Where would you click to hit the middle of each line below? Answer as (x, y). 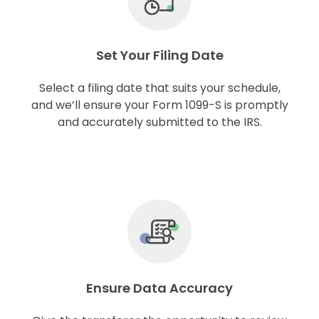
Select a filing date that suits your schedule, (159, 88)
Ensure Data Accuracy (159, 288)
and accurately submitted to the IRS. (159, 122)
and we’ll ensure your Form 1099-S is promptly (159, 105)
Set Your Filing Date (159, 56)
